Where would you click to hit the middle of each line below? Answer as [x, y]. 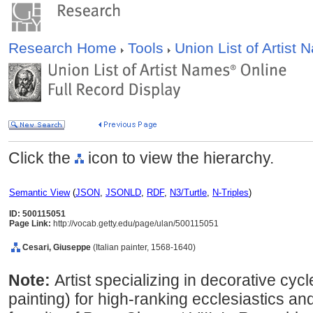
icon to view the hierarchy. [179, 158]
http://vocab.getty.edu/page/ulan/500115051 [135, 224]
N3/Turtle [188, 192]
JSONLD [123, 192]
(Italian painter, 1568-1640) [144, 247]
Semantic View [39, 192]
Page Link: [30, 224]
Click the [42, 158]
